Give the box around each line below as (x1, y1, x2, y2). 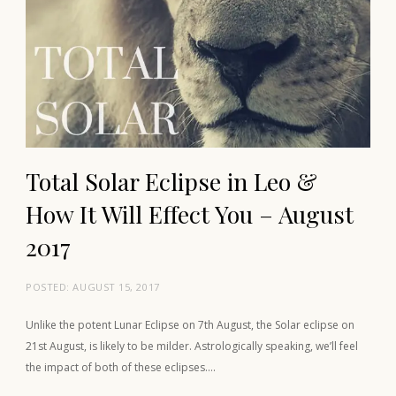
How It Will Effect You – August (26, 198, 354, 231)
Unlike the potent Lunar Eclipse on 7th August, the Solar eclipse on (26, 317, 354, 333)
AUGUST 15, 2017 (72, 280, 160, 294)
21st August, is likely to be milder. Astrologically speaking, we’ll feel (26, 339, 358, 354)
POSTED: (26, 280, 73, 294)
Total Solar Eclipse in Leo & (26, 165, 317, 198)
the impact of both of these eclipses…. (26, 360, 216, 376)
